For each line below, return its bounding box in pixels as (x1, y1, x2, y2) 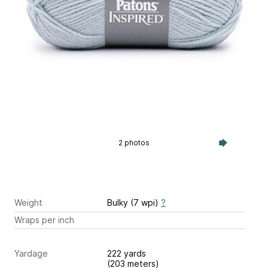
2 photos (118, 138, 150, 147)
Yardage (14, 248, 48, 259)
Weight (14, 197, 42, 208)
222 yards (107, 248, 148, 259)
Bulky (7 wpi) (107, 197, 161, 208)
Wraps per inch (14, 214, 74, 225)
